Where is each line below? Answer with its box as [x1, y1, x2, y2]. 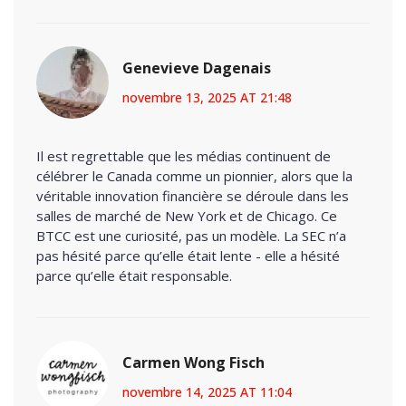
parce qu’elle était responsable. [36, 266, 232, 285]
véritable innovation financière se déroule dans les [36, 186, 349, 205]
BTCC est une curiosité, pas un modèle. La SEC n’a [36, 226, 346, 245]
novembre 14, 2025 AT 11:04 [122, 382, 292, 401]
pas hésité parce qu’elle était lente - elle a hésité [36, 246, 340, 265]
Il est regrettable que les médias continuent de [36, 146, 331, 165]
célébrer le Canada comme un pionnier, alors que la [36, 166, 353, 185]
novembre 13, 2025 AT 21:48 [122, 88, 292, 106]
